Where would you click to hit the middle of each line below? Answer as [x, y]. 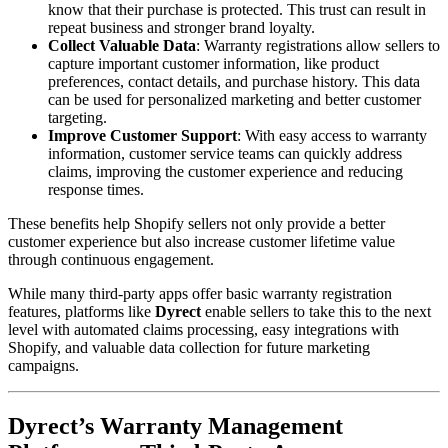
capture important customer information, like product [213, 64]
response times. [96, 190]
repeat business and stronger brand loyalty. [181, 28]
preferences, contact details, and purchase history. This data [234, 82]
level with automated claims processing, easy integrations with [203, 330]
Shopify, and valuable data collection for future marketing [189, 348]
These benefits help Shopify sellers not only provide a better [196, 224]
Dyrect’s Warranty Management [175, 426]
